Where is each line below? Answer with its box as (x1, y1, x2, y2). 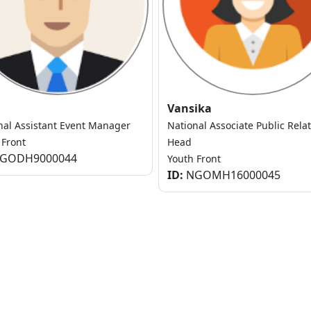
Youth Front (167, 152, 221, 166)
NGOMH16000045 (183, 167, 280, 183)
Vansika (167, 101, 212, 117)
